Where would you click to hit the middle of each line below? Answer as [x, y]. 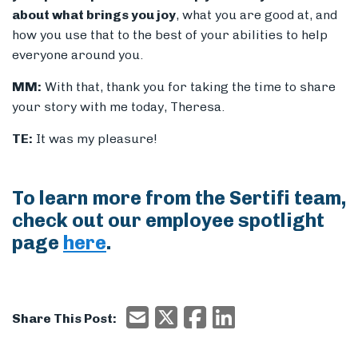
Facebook [235, 314]
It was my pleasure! [95, 139]
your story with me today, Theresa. [118, 107]
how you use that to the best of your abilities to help [170, 35]
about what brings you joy [94, 15]
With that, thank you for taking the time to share [189, 87]
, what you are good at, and [257, 15]
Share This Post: [64, 319]
